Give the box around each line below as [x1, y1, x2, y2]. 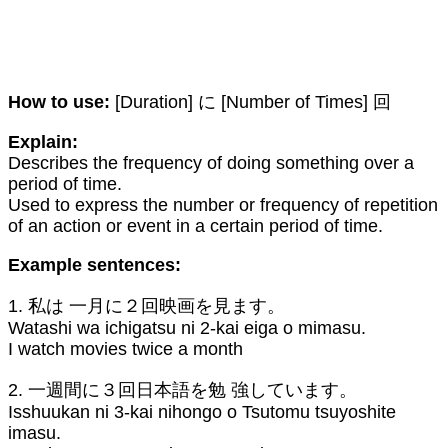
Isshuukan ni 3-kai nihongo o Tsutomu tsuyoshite [8, 401, 396, 422]
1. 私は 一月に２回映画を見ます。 [8, 295, 285, 316]
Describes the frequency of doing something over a [8, 152, 414, 173]
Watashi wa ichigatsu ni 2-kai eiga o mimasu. [8, 317, 366, 338]
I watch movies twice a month [8, 338, 243, 359]
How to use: [8, 91, 110, 112]
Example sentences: [8, 254, 181, 275]
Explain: [8, 131, 78, 152]
